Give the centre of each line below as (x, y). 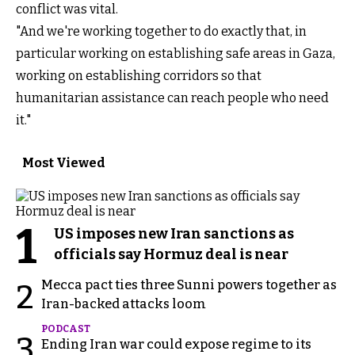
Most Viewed (64, 163)
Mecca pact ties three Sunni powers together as (189, 285)
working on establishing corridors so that (139, 76)
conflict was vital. (67, 10)
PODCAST (66, 329)
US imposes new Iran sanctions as (174, 234)
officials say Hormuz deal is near (171, 255)
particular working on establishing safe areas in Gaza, (176, 54)
